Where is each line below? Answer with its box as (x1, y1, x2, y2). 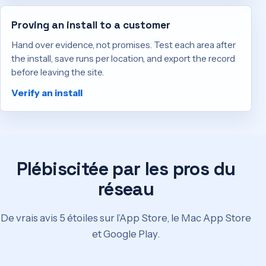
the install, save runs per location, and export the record (11, 52, 236, 64)
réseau (97, 178, 154, 201)
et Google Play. (92, 227, 160, 240)
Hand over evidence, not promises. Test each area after (11, 39, 236, 50)
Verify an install (11, 86, 83, 99)
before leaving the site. (11, 66, 104, 78)
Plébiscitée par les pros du (16, 157, 236, 181)
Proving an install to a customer (11, 18, 171, 32)
